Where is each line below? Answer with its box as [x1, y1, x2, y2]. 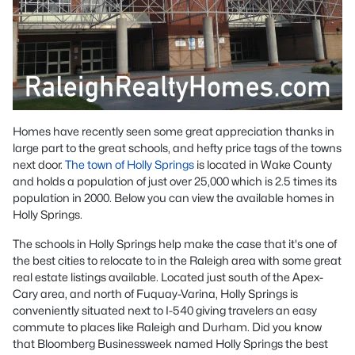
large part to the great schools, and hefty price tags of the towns [13, 141, 342, 155]
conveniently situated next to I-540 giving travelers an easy [13, 303, 317, 317]
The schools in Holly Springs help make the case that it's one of [13, 237, 337, 250]
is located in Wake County [194, 158, 332, 171]
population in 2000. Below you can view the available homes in [13, 191, 334, 204]
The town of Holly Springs [65, 158, 194, 171]
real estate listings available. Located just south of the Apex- [13, 270, 323, 284]
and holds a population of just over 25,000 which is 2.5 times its [13, 174, 337, 188]
